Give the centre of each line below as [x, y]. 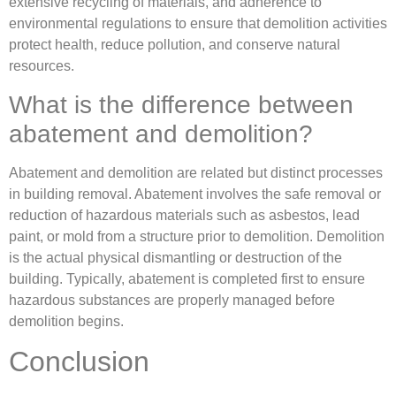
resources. [42, 66]
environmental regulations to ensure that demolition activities [198, 24]
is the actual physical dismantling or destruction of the [175, 257]
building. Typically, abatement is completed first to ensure [187, 278]
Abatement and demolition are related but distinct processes [196, 172]
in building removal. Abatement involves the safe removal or [195, 194]
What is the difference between [181, 104]
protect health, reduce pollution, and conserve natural [175, 45]
